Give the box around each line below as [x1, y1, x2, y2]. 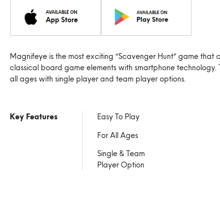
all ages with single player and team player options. [10, 74, 186, 84]
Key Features [10, 111, 57, 122]
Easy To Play [97, 111, 139, 122]
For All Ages [97, 130, 138, 140]
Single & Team [97, 148, 145, 159]
